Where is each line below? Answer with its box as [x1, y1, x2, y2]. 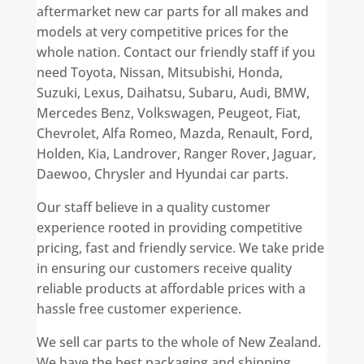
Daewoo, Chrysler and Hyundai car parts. [36, 164, 288, 183]
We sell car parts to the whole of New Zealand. [36, 332, 321, 351]
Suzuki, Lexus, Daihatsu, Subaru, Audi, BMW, [36, 83, 310, 102]
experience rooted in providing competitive [36, 218, 302, 236]
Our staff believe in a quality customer [36, 197, 271, 216]
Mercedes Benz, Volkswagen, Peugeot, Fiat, [36, 103, 301, 122]
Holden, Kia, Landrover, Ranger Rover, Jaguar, [36, 144, 316, 162]
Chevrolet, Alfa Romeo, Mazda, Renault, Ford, [36, 123, 313, 142]
